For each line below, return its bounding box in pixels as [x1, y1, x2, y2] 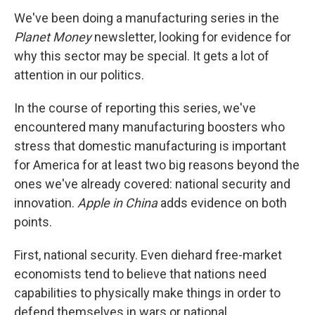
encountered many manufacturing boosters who [14, 119, 285, 134]
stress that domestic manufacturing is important [14, 138, 286, 153]
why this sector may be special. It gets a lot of [14, 48, 269, 63]
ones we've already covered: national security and [14, 176, 290, 191]
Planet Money [14, 29, 91, 44]
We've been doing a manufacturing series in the [14, 10, 279, 25]
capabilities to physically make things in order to [14, 285, 281, 300]
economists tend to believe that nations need [14, 266, 266, 281]
